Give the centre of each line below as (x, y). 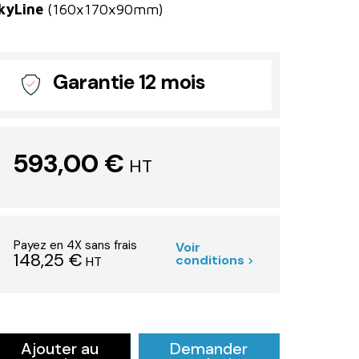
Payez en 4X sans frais (75, 245)
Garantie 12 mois (129, 82)
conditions (210, 260)
